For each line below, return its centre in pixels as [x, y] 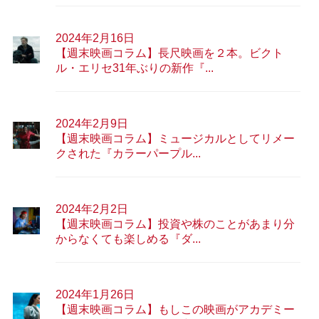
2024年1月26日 [95, 294]
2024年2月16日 [95, 38]
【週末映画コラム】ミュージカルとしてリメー [175, 138]
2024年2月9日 [91, 123]
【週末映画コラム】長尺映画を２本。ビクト [169, 53]
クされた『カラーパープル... [128, 153]
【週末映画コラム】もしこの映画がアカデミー [175, 309]
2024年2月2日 [91, 209]
